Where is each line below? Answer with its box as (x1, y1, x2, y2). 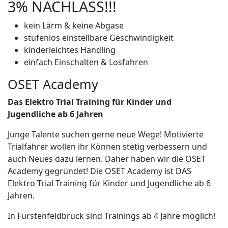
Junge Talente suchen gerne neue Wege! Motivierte (8, 128, 204, 140)
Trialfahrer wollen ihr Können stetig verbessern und (8, 140, 207, 152)
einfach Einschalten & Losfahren (24, 56, 148, 68)
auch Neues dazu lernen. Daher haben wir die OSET (8, 153, 206, 164)
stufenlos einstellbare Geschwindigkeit (24, 32, 174, 43)
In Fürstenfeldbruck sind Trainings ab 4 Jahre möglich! (8, 210, 215, 221)
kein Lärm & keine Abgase (24, 19, 124, 31)
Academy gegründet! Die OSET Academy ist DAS (8, 165, 191, 177)
